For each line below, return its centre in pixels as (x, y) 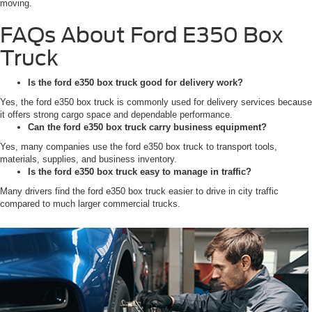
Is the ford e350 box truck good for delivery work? (135, 83)
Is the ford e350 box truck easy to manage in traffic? (140, 172)
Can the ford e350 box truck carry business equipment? (147, 127)
